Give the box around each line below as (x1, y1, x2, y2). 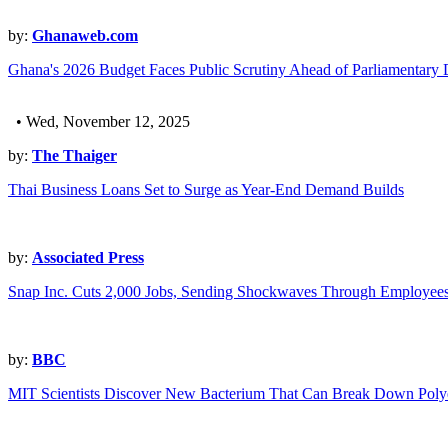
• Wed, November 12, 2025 (8, 113, 190, 131)
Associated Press (32, 249, 144, 267)
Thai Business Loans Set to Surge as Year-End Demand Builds (8, 181, 404, 199)
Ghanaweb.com (32, 27, 138, 45)
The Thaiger (32, 147, 117, 165)
